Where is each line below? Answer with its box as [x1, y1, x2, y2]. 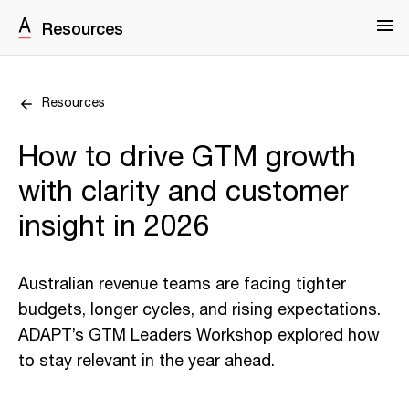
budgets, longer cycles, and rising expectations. [18, 298, 381, 323]
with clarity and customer [18, 170, 349, 215]
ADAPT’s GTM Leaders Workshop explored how [18, 323, 380, 349]
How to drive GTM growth [18, 135, 356, 180]
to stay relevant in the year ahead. [18, 349, 275, 374]
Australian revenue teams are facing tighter [18, 272, 346, 298]
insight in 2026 [18, 204, 210, 249]
